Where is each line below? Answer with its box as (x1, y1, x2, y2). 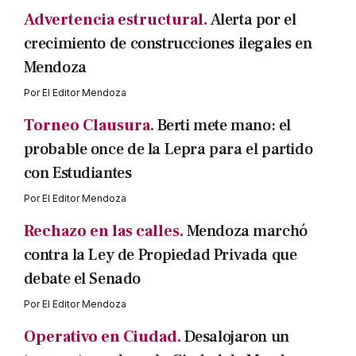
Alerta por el (210, 10, 296, 31)
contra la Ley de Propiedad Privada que (23, 245, 297, 266)
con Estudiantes (23, 163, 132, 184)
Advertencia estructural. (23, 10, 207, 31)
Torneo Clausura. (23, 115, 154, 137)
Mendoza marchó (186, 221, 308, 242)
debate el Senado (23, 269, 141, 290)
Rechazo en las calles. (23, 221, 184, 242)
